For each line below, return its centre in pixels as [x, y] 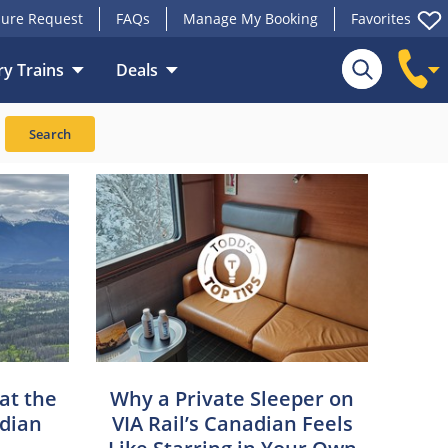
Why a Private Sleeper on [232, 398]
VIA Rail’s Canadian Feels [232, 423]
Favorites [381, 19]
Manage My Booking [250, 19]
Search [50, 134]
